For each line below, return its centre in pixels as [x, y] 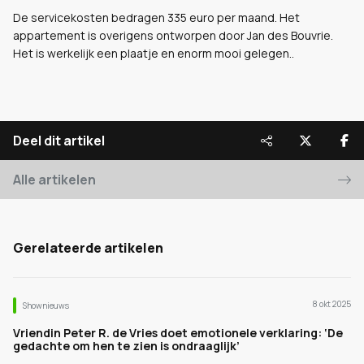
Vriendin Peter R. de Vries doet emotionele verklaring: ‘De [178, 333]
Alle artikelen [54, 180]
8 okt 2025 [332, 304]
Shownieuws [46, 305]
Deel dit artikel [59, 141]
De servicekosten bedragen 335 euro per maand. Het [156, 17]
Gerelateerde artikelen [88, 248]
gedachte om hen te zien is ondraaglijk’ [126, 346]
